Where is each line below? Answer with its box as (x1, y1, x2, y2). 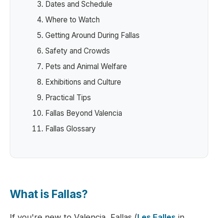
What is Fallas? (10, 187, 88, 201)
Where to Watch (45, 15, 100, 25)
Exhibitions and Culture (45, 77, 121, 87)
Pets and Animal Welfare (45, 62, 127, 72)
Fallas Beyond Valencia (45, 109, 122, 118)
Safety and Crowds (45, 46, 110, 56)
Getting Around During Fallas (45, 31, 140, 40)
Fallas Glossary (45, 124, 96, 134)
